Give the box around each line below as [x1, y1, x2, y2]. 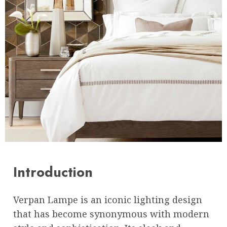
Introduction [13, 162, 93, 182]
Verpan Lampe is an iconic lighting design [13, 193, 202, 206]
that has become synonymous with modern [13, 207, 209, 220]
